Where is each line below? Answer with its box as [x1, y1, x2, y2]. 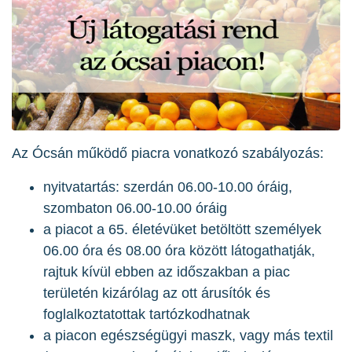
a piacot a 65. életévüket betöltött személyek [43, 222, 321, 238]
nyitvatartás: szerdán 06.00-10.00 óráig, [43, 179, 292, 196]
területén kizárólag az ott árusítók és [43, 285, 270, 302]
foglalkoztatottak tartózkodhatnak [43, 306, 250, 323]
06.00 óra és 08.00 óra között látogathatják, [43, 243, 315, 259]
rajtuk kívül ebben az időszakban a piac [43, 264, 290, 280]
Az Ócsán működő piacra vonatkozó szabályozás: [12, 145, 324, 162]
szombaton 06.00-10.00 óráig [43, 200, 227, 217]
